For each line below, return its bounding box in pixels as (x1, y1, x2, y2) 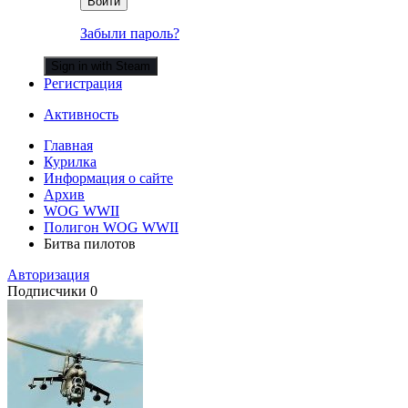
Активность (44, 106, 118, 122)
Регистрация (44, 75, 122, 91)
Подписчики (7, 282, 87, 299)
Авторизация (7, 266, 89, 282)
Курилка (44, 153, 97, 169)
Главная (44, 137, 93, 153)
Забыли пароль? (80, 25, 179, 41)
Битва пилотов (44, 235, 136, 251)
